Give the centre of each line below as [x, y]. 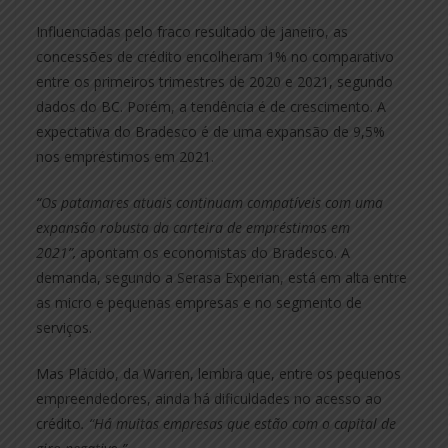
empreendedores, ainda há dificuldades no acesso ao [209, 398]
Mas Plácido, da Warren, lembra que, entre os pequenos [218, 373]
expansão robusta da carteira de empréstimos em [193, 227]
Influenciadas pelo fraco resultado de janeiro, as [192, 31]
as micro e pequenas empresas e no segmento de [199, 302]
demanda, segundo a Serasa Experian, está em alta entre [221, 277]
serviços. [64, 327]
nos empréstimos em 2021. [125, 156]
